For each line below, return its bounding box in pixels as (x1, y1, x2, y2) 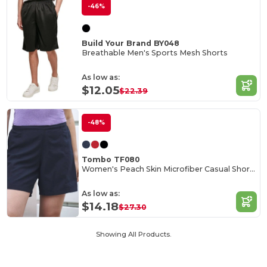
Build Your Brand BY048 (82, 38, 180, 48)
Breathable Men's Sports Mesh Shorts (82, 48, 228, 58)
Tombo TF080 (82, 154, 140, 164)
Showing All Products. (96, 229, 171, 238)
